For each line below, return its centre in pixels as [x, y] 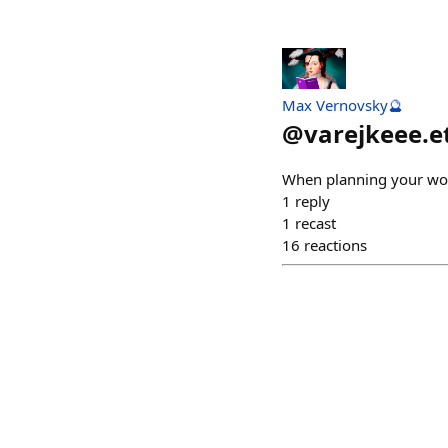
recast [315, 223]
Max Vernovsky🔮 [342, 105]
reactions [335, 245]
